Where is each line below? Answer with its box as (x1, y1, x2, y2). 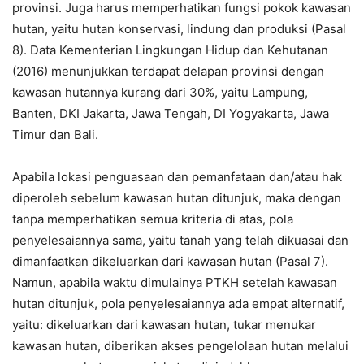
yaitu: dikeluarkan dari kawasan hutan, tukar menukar (12, 317, 316, 332)
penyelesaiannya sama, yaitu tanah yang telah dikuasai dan (12, 232, 349, 248)
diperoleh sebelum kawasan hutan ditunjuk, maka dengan (12, 190, 341, 206)
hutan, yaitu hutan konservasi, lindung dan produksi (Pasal (12, 21, 346, 37)
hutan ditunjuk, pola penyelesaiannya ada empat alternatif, (12, 296, 344, 311)
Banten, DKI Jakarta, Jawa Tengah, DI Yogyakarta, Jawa (12, 106, 329, 121)
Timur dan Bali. (12, 127, 98, 142)
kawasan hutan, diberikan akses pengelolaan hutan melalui (12, 338, 349, 353)
